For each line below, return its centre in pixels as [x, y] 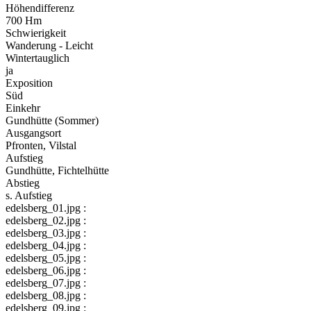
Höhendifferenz [40, 8]
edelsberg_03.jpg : [46, 233]
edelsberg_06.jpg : [46, 270]
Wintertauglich [37, 58]
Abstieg [23, 183]
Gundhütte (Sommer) [52, 120]
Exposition [29, 83]
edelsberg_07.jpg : [46, 283]
